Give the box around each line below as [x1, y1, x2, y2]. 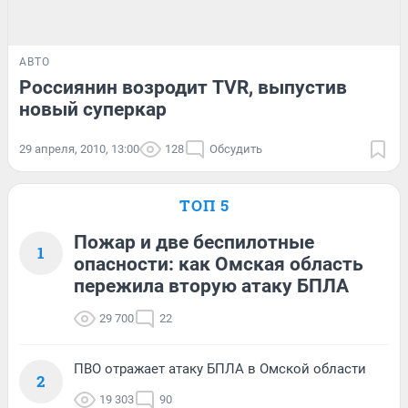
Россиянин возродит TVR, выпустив [19, 76, 347, 98]
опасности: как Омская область [74, 252, 363, 275]
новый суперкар [19, 97, 167, 120]
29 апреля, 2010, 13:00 [19, 141, 139, 156]
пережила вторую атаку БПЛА [74, 274, 349, 297]
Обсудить [209, 141, 262, 156]
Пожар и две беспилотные [74, 230, 314, 253]
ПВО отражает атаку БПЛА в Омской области [74, 360, 366, 377]
